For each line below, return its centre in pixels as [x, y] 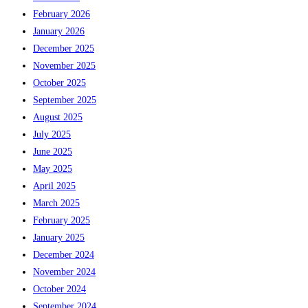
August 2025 [58, 117]
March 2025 [56, 203]
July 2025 [52, 134]
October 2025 [59, 82]
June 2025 [53, 151]
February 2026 [62, 14]
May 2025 [53, 168]
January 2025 [59, 237]
